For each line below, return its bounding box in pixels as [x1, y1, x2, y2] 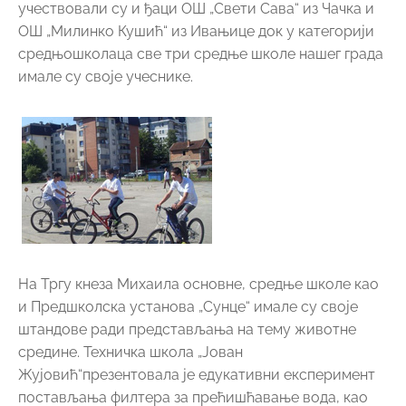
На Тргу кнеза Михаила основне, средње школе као [18, 275, 379, 293]
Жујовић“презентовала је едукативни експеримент [18, 365, 375, 383]
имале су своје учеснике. [18, 67, 193, 85]
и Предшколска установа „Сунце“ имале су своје [18, 297, 358, 315]
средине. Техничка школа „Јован [18, 343, 243, 361]
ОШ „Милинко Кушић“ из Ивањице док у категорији [18, 22, 374, 40]
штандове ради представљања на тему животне [18, 320, 356, 338]
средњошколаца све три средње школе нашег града [18, 44, 383, 63]
